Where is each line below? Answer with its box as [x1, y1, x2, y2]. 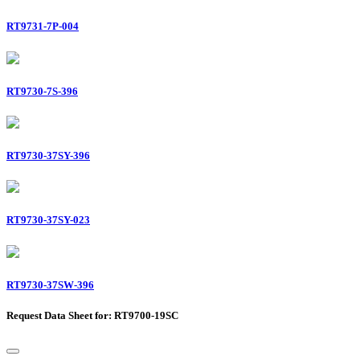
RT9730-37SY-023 [6, 214, 90, 227]
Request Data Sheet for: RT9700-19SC [6, 309, 178, 321]
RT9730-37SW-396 [6, 278, 94, 291]
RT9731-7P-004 [6, 20, 79, 33]
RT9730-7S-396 [6, 84, 78, 97]
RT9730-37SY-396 [6, 149, 90, 162]
